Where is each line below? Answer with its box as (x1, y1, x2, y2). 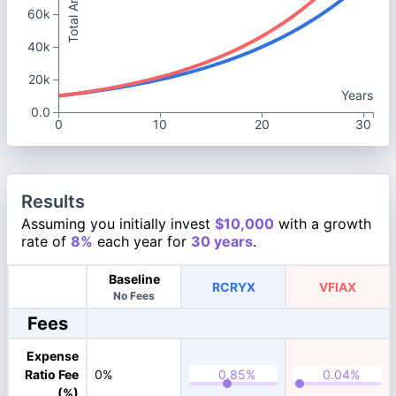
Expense (27, 348, 79, 363)
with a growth (274, 215, 371, 232)
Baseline (108, 271, 160, 286)
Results (21, 191, 85, 212)
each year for (93, 232, 191, 250)
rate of (21, 232, 71, 250)
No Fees (113, 289, 155, 302)
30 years (191, 232, 253, 250)
